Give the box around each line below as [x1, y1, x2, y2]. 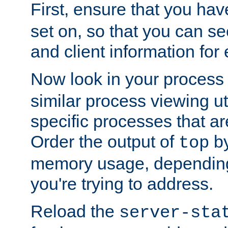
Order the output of [31, 132, 179, 152]
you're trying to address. [31, 174, 213, 194]
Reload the [31, 202, 119, 221]
